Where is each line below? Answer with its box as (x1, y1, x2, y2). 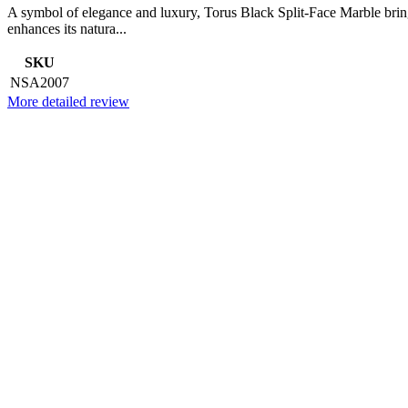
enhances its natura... (7, 21, 127, 37)
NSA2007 (10, 75, 69, 91)
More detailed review (7, 94, 129, 110)
